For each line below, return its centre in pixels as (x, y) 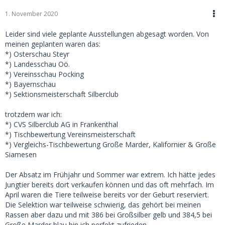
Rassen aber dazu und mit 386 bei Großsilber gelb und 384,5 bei (108, 215)
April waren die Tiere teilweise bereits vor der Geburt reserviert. (107, 195)
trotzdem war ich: (33, 115)
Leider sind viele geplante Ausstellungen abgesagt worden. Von (107, 34)
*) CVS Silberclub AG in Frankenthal (62, 125)
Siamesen (21, 155)
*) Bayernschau (30, 84)
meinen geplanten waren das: (53, 44)
